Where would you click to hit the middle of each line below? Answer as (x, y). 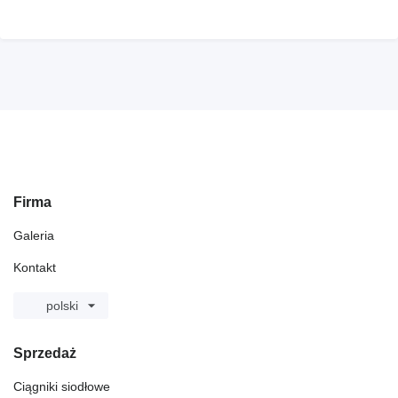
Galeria (34, 235)
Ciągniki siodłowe (62, 386)
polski (62, 306)
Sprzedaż (45, 353)
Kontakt (35, 267)
